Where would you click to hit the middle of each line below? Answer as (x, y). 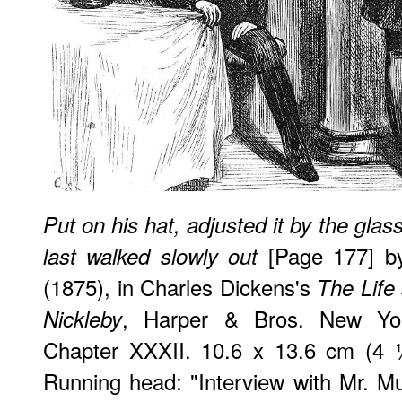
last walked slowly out (151, 255)
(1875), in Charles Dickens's (180, 286)
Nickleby (83, 318)
